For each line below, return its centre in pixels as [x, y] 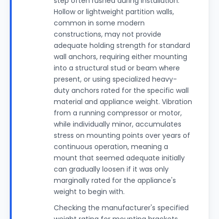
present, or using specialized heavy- [115, 79]
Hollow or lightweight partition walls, [114, 12]
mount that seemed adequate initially [119, 158]
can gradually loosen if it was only [111, 169]
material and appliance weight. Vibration [123, 102]
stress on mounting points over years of [122, 135]
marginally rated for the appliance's [115, 180]
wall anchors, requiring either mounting [120, 57]
